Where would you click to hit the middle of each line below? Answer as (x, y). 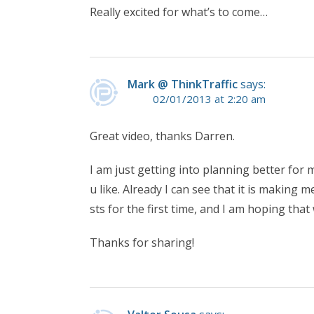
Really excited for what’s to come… (179, 12)
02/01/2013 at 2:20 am (209, 99)
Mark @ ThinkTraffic (183, 84)
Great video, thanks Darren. (162, 136)
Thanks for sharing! (142, 243)
